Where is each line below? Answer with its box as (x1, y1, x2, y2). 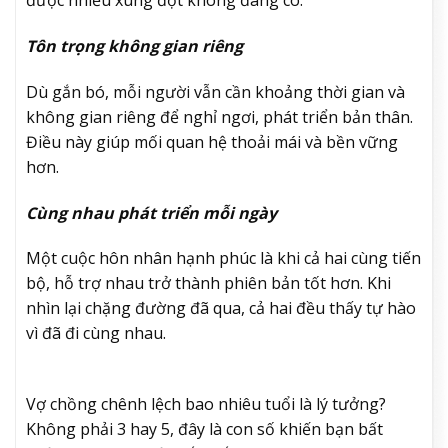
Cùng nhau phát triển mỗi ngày (26, 201, 277, 224)
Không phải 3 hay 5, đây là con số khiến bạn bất (26, 418, 383, 441)
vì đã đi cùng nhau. (26, 322, 166, 345)
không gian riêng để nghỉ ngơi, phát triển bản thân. (26, 105, 413, 128)
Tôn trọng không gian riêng (26, 34, 243, 57)
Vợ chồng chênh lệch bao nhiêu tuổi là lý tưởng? (26, 393, 386, 416)
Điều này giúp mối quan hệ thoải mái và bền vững (26, 130, 398, 153)
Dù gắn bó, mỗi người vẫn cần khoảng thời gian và (26, 80, 405, 103)
